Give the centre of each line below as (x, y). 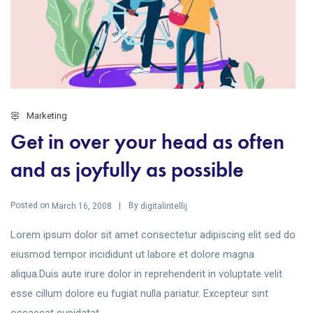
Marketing (47, 116)
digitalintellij (164, 206)
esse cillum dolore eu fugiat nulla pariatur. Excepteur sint (139, 293)
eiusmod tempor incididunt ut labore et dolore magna (132, 254)
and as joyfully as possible (127, 170)
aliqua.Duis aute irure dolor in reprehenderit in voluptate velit (146, 274)
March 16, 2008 (82, 206)
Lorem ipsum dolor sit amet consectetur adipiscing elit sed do (153, 234)
